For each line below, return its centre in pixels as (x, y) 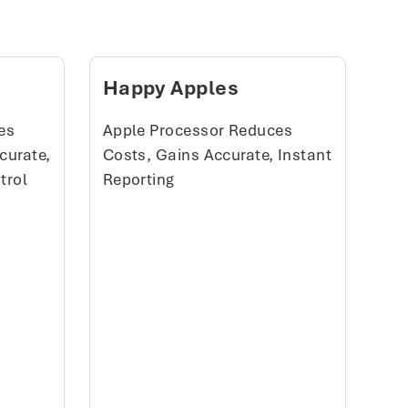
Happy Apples (171, 88)
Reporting (138, 179)
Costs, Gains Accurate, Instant (217, 155)
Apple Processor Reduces (198, 130)
